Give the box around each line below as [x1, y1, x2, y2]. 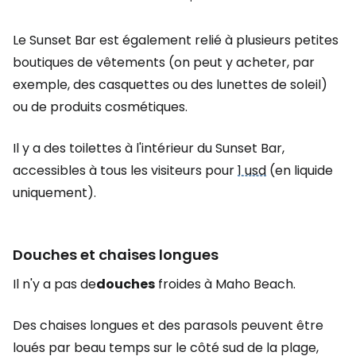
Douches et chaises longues [13, 244, 219, 265]
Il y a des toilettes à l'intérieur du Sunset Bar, [13, 138, 284, 157]
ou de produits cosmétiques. [13, 97, 188, 116]
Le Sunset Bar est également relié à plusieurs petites [13, 30, 339, 49]
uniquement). [13, 183, 96, 202]
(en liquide [266, 161, 333, 180]
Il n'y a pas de [13, 274, 96, 293]
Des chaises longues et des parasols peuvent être [13, 315, 323, 335]
